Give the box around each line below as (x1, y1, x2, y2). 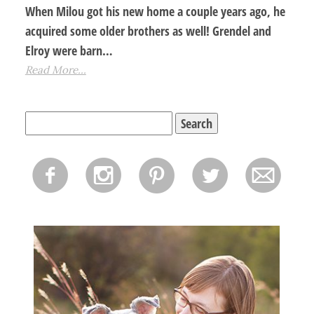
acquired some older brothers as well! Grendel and (25, 22, 271, 40)
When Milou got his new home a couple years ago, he (25, 3, 285, 20)
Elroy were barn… (25, 42, 113, 60)
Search (24, 112, 56, 130)
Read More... (25, 63, 86, 77)
